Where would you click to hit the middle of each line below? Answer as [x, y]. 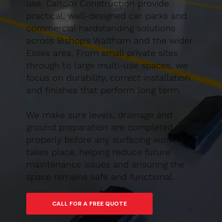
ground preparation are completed [99, 127]
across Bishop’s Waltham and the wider [109, 41]
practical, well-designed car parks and [106, 16]
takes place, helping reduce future [98, 152]
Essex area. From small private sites [102, 53]
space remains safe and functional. [100, 177]
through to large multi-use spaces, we [107, 65]
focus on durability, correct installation [108, 78]
